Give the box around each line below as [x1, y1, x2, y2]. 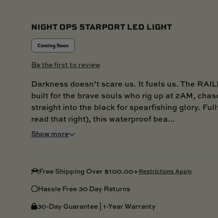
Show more [31, 128, 69, 138]
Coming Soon [37, 41, 69, 49]
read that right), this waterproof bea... [31, 113, 175, 124]
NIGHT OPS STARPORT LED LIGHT [31, 20, 172, 32]
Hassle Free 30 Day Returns [38, 183, 130, 193]
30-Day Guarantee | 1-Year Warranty [37, 201, 156, 211]
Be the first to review [31, 59, 100, 69]
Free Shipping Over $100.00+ [39, 166, 139, 176]
